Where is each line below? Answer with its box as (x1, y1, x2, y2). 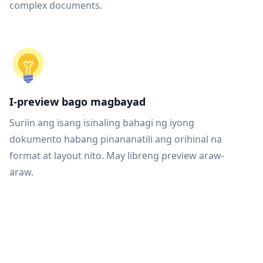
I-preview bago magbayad (9, 95, 146, 109)
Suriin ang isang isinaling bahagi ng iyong (9, 116, 194, 129)
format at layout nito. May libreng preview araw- (9, 149, 224, 162)
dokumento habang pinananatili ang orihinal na (9, 133, 222, 146)
